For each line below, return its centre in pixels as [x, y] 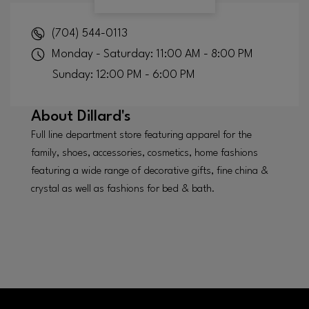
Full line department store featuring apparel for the [141, 135]
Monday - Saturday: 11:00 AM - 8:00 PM [152, 54]
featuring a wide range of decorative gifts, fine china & [150, 171]
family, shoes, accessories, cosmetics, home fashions [144, 153]
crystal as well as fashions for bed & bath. [123, 189]
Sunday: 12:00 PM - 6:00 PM [123, 74]
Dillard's [104, 116]
